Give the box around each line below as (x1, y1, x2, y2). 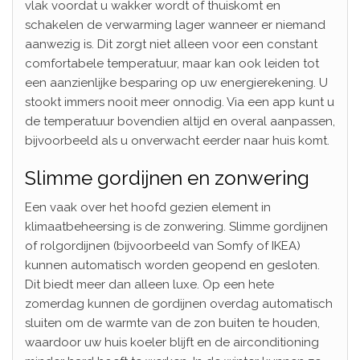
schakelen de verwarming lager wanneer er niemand (25, 17, 325, 32)
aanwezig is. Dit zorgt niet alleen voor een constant (25, 36, 317, 51)
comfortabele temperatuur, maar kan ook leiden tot (25, 55, 319, 71)
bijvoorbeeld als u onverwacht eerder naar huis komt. (25, 133, 329, 148)
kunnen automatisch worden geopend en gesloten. (25, 257, 320, 272)
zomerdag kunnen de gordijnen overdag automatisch (25, 296, 333, 311)
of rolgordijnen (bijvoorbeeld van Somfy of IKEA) (25, 238, 301, 253)
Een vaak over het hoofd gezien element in (25, 199, 271, 215)
